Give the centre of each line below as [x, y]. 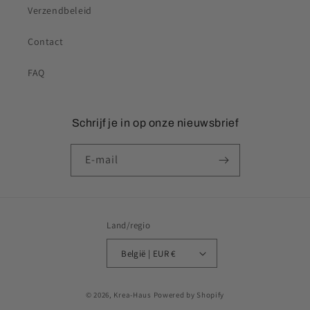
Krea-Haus [133, 295]
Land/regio [129, 225]
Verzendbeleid [60, 10]
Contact [46, 42]
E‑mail [101, 159]
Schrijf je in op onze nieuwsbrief [155, 123]
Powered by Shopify [189, 295]
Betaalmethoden [193, 287]
